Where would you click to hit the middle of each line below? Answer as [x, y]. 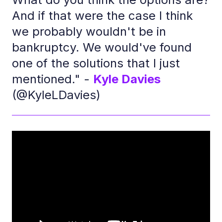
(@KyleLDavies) [56, 95]
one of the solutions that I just [96, 63]
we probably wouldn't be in [89, 32]
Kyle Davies [127, 79]
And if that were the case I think [102, 16]
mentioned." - [53, 79]
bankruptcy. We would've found [102, 48]
